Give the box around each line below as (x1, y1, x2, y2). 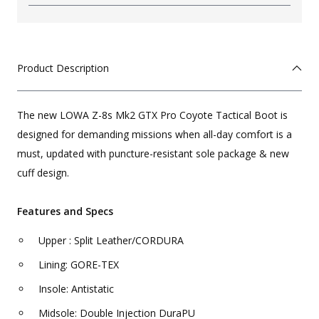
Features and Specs (17, 204, 113, 218)
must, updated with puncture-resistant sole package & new (17, 146, 289, 160)
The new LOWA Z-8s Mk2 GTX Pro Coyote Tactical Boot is (17, 108, 288, 122)
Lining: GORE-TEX (38, 257, 119, 271)
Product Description (17, 61, 109, 75)
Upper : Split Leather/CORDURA (38, 233, 184, 247)
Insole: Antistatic (38, 281, 114, 296)
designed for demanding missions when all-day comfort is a (17, 127, 292, 141)
